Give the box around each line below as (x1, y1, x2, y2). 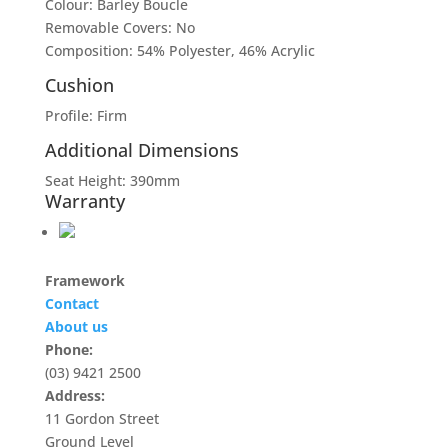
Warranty (44, 189, 125, 213)
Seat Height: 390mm (44, 171, 180, 190)
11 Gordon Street (44, 409, 159, 428)
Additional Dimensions (44, 138, 239, 162)
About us (44, 317, 108, 336)
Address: (44, 386, 105, 405)
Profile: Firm (44, 106, 127, 125)
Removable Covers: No (44, 18, 195, 37)
